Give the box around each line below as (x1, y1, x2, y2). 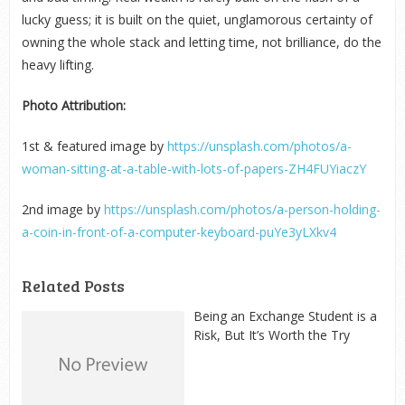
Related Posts (21, 275, 125, 297)
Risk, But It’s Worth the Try (193, 326, 350, 344)
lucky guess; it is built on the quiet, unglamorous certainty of (21, 11, 372, 28)
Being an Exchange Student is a (193, 307, 377, 325)
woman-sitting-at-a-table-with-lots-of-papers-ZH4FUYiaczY (21, 160, 366, 177)
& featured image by (39, 137, 167, 155)
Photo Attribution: (21, 97, 126, 114)
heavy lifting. (21, 56, 94, 73)
